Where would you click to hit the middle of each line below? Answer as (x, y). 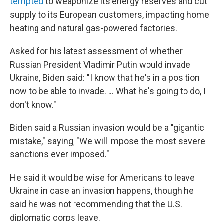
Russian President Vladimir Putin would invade (100, 65)
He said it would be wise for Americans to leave (102, 178)
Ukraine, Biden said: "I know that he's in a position (105, 78)
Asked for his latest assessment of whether (96, 51)
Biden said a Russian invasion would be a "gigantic (107, 128)
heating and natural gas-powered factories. (93, 28)
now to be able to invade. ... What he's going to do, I (108, 91)
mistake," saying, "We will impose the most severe (108, 141)
